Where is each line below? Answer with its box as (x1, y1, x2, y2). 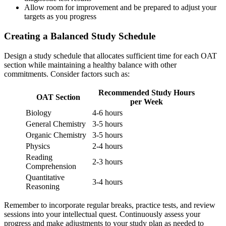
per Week (130, 97, 163, 106)
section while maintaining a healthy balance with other (4, 60, 177, 69)
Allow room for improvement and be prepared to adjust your (24, 3, 216, 12)
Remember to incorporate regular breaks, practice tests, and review (4, 200, 215, 209)
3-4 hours (92, 177, 123, 186)
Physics (26, 141, 50, 150)
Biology (26, 108, 51, 117)
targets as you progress (24, 12, 96, 21)
